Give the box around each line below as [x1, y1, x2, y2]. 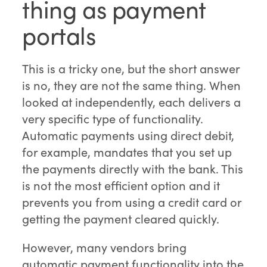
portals [22, 19, 96, 52]
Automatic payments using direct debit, [22, 127, 235, 144]
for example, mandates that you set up [22, 144, 232, 160]
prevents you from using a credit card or [22, 194, 242, 210]
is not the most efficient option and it [22, 177, 221, 194]
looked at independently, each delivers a [22, 94, 241, 110]
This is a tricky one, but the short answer [22, 60, 240, 77]
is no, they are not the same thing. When [22, 77, 241, 94]
